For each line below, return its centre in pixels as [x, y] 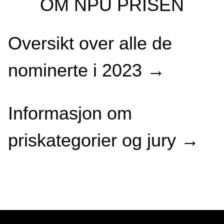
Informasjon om [70, 113]
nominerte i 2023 [77, 70]
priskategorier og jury [94, 140]
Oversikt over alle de [90, 43]
